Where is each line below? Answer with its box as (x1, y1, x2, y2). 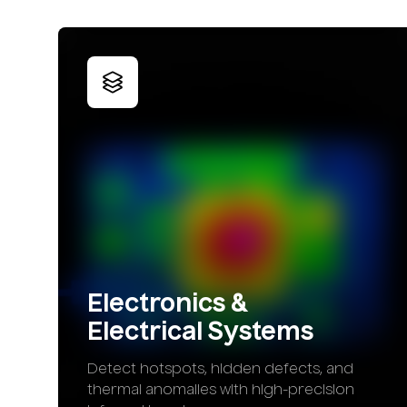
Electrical (87, 321, 203, 345)
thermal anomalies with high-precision (87, 383, 354, 399)
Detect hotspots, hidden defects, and (87, 362, 353, 378)
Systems (208, 321, 313, 345)
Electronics (87, 293, 225, 317)
